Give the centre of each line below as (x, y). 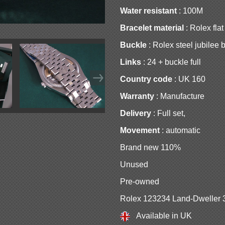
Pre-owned (140, 181)
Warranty (137, 96)
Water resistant (148, 11)
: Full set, (168, 113)
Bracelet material (152, 28)
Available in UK (161, 215)
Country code (146, 79)
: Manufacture (179, 96)
